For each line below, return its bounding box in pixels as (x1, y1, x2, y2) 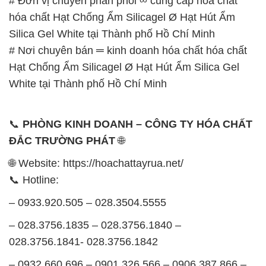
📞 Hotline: (9, 173, 59, 186)
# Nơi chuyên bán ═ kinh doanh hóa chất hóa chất (9, 44, 247, 56)
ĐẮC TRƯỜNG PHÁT (9, 134, 115, 147)
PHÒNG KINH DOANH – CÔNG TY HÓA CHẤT (23, 118, 252, 130)
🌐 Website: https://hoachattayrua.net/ (9, 157, 183, 169)
